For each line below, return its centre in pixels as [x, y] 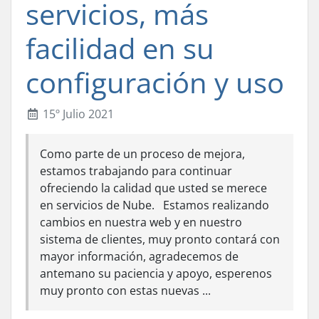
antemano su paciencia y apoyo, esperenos [156, 273]
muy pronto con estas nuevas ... [125, 291]
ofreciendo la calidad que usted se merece [153, 188]
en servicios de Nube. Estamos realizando [155, 205]
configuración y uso [155, 82]
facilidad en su [120, 48]
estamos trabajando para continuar [136, 171]
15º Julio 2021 [77, 114]
